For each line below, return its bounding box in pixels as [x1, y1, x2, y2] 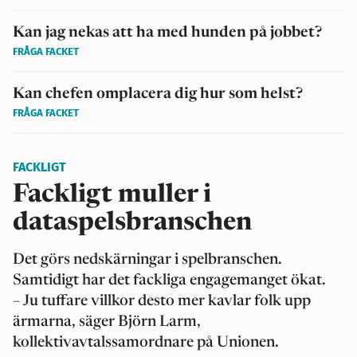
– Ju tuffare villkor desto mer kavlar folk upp [13, 293, 311, 309]
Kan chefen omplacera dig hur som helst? [13, 86, 303, 102]
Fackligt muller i [13, 182, 211, 208]
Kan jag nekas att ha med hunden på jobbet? [13, 25, 322, 41]
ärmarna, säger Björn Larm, [13, 314, 201, 330]
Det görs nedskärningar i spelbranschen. [13, 252, 282, 268]
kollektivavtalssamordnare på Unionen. [13, 335, 279, 351]
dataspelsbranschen [13, 210, 252, 236]
